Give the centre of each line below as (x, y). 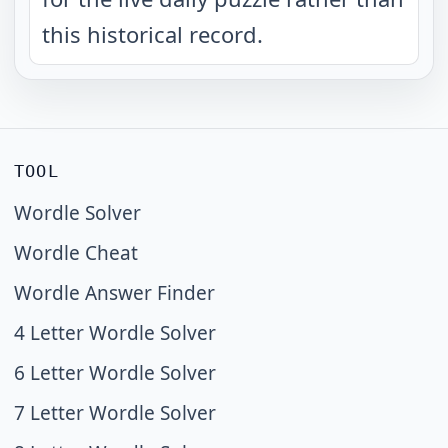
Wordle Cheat (76, 253)
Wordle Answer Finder (114, 293)
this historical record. (152, 34)
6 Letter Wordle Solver (115, 373)
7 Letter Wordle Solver (115, 413)
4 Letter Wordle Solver (115, 333)
